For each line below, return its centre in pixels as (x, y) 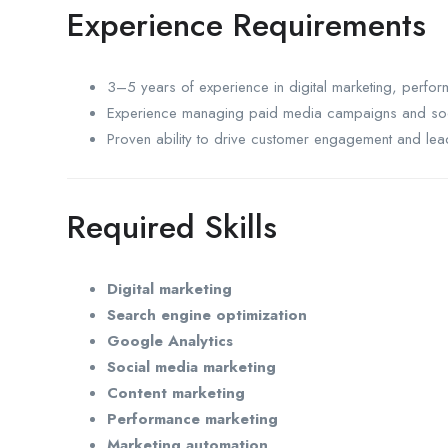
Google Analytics (170, 340)
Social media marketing (191, 366)
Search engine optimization (207, 314)
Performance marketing (192, 418)
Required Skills (172, 226)
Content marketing (176, 392)
